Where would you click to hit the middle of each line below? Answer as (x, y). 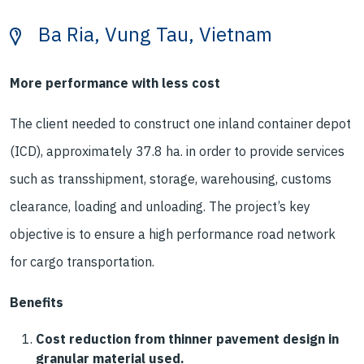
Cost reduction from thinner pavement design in (187, 339)
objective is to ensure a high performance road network (173, 234)
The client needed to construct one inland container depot (180, 123)
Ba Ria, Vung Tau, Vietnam (155, 34)
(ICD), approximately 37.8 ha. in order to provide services (177, 151)
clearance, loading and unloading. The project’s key (160, 206)
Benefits (37, 302)
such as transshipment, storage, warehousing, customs (171, 179)
